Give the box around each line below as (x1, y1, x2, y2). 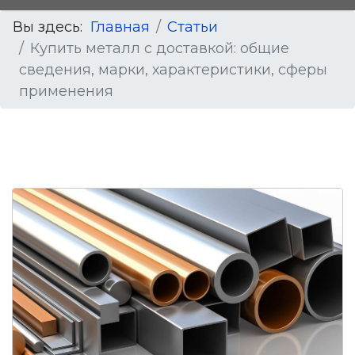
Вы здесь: (13, 18, 90, 36)
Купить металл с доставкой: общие (30, 40, 289, 57)
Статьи (167, 18, 218, 36)
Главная (90, 18, 150, 36)
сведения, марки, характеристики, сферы (19, 61, 327, 78)
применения (19, 82, 113, 100)
